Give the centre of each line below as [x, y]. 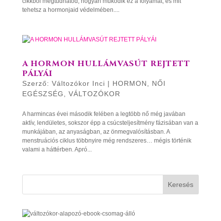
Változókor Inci [78, 83]
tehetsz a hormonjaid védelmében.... [71, 10]
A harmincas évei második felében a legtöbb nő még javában [104, 114]
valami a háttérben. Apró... [57, 149]
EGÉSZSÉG [43, 94]
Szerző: [37, 83]
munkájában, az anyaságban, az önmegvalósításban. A [96, 132]
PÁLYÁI [37, 74]
